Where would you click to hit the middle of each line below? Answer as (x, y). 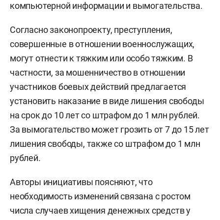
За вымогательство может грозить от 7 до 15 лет (110, 129)
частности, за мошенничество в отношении (98, 72)
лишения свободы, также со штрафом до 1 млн (105, 143)
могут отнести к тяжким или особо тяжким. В (101, 58)
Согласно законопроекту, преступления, (91, 29)
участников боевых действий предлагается (98, 86)
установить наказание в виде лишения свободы (107, 101)
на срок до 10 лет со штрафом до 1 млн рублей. (105, 115)
